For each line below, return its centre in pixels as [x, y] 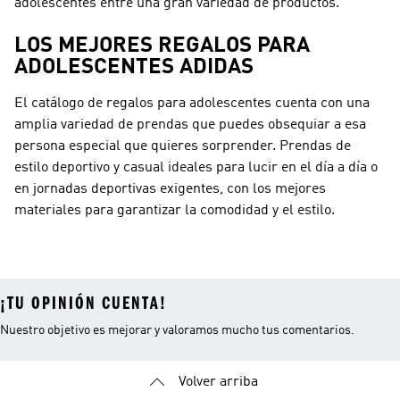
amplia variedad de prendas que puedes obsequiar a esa [190, 125]
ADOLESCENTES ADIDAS [134, 68]
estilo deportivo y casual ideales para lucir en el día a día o [196, 168]
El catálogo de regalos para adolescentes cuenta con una [192, 104]
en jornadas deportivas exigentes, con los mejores [170, 189]
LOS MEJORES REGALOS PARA [162, 46]
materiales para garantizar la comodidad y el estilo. [175, 211]
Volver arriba [218, 382]
